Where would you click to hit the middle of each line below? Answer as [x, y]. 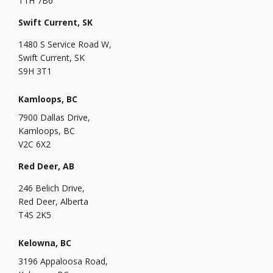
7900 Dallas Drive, [54, 117]
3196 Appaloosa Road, [63, 261]
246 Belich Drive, [51, 188]
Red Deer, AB [46, 166]
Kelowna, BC [45, 243]
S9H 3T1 [35, 71]
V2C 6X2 [34, 144]
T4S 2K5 [35, 214]
